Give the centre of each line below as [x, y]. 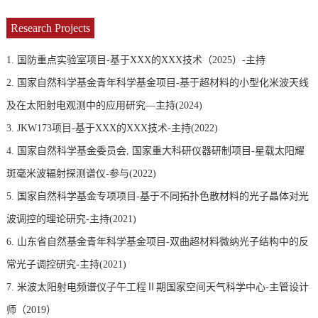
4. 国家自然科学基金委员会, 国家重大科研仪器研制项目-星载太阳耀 [155, 151]
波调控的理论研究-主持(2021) [71, 219]
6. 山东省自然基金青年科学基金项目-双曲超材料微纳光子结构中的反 [157, 242]
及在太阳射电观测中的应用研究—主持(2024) [104, 106]
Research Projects [50, 28]
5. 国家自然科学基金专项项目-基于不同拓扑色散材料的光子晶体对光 [157, 197]
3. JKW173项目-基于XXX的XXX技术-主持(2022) [112, 128]
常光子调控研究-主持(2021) [66, 265]
